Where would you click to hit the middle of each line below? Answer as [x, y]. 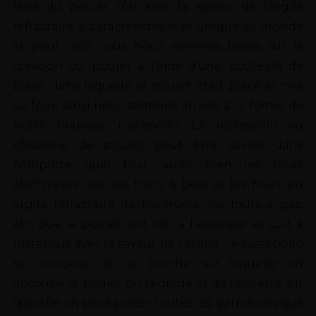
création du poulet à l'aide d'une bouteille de [158, 66]
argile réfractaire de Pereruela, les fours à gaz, [158, 205]
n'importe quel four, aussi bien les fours [158, 165]
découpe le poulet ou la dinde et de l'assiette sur [158, 284]
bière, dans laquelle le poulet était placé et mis [158, 86]
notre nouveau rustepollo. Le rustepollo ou [158, 126]
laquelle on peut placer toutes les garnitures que [158, 303]
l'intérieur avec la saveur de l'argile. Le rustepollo [158, 244]
